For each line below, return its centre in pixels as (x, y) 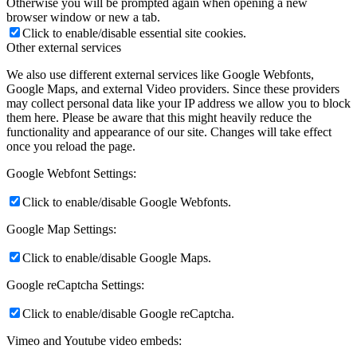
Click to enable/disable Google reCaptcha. (128, 313)
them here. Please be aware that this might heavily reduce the (159, 117)
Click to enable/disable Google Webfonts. (127, 202)
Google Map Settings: (61, 229)
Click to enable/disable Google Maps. (117, 257)
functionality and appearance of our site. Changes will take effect (169, 131)
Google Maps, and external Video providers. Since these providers (173, 88)
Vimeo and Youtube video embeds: (94, 340)
